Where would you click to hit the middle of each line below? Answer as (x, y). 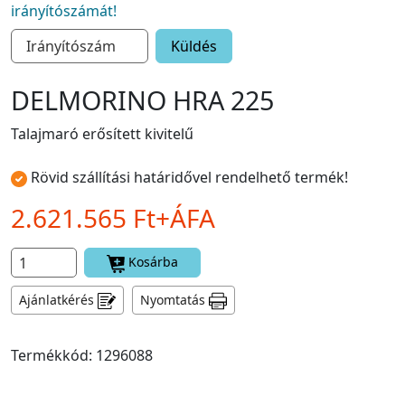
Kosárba (153, 262)
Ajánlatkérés (58, 299)
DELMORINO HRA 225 (142, 100)
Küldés (194, 47)
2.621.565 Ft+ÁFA (113, 218)
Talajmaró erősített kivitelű (102, 134)
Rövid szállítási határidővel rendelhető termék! (189, 178)
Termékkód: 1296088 (82, 355)
